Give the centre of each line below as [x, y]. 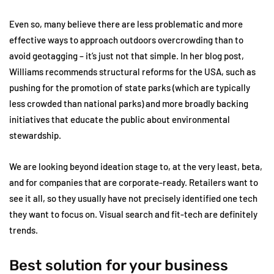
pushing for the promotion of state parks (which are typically [130, 87]
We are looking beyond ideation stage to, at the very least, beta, [136, 166]
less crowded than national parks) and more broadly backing [129, 103]
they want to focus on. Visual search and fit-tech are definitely [133, 214]
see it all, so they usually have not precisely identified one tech [133, 198]
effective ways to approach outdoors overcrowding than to [126, 40]
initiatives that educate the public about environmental [120, 119]
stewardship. [35, 135]
